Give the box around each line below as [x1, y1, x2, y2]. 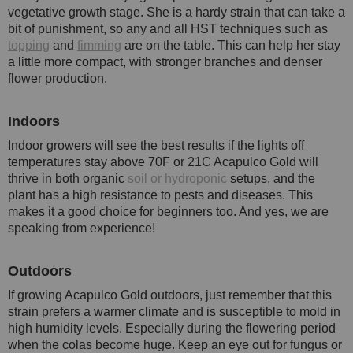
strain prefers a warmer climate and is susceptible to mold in [8, 304, 340, 318]
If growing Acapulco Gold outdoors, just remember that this [8, 288, 332, 302]
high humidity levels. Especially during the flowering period [8, 321, 336, 335]
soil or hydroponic [128, 171, 227, 185]
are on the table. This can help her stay [121, 38, 340, 52]
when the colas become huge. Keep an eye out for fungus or [8, 337, 342, 351]
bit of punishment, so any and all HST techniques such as [8, 21, 328, 35]
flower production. [8, 71, 107, 85]
